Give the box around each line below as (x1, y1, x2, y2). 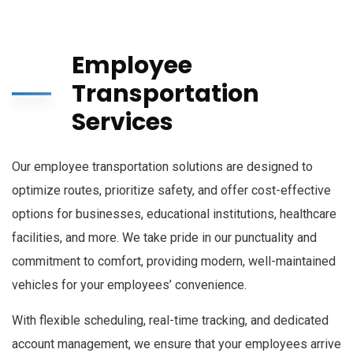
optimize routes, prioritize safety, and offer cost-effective (12, 183, 331, 198)
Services (72, 106, 173, 139)
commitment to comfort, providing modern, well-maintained (12, 254, 336, 269)
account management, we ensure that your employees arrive (12, 336, 341, 351)
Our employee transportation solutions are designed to (12, 159, 313, 174)
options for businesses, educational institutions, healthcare (12, 206, 336, 221)
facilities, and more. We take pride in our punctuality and (12, 230, 317, 245)
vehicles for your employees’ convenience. (12, 277, 250, 292)
